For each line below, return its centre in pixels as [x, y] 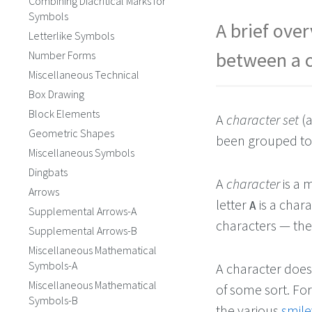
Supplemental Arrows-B [83, 231]
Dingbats [48, 172]
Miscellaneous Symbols [81, 153]
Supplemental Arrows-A [83, 211]
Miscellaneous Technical [84, 75]
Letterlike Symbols [71, 36]
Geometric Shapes [71, 133]
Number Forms [62, 55]
